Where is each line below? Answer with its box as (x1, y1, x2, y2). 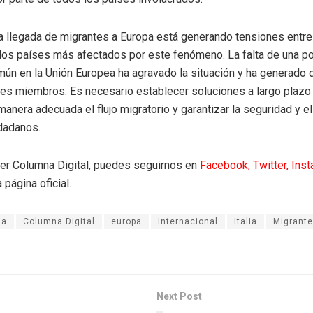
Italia (234, 216, 257, 226)
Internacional (158, 216, 218, 226)
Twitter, (253, 158, 291, 172)
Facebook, (200, 158, 253, 172)
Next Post (156, 290, 202, 302)
